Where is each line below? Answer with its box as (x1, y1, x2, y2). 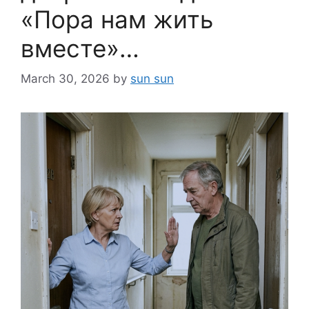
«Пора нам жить (21, 4, 213, 34)
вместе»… (21, 33, 139, 63)
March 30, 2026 (21, 72, 110, 86)
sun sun (130, 72, 174, 86)
